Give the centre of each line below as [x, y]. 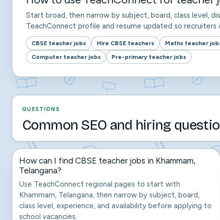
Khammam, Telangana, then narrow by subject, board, [109, 195]
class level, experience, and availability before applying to [115, 206]
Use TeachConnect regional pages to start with [100, 184]
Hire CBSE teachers [125, 43]
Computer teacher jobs [66, 57]
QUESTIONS [41, 109]
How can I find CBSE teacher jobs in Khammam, [107, 161]
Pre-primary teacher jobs [149, 57]
